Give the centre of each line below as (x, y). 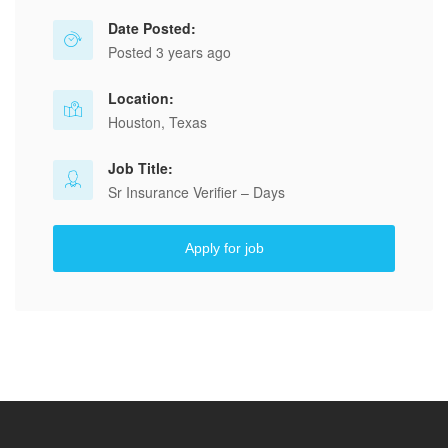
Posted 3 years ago (169, 52)
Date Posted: (152, 28)
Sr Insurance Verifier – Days (196, 192)
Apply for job (224, 248)
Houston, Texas (157, 122)
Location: (141, 98)
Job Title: (140, 168)
